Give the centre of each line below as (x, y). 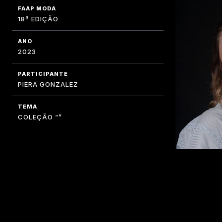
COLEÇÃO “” (40, 117)
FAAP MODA (37, 8)
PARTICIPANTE (43, 74)
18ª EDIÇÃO (38, 19)
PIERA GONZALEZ (48, 84)
